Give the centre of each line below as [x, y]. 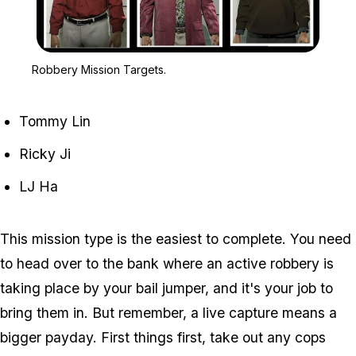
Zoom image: [209, 60]
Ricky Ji [45, 154]
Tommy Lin [55, 122]
